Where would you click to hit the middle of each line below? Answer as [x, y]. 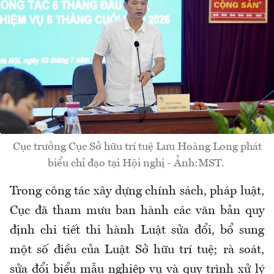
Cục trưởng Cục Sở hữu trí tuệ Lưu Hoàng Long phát [137, 146]
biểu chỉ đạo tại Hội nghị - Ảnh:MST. [137, 163]
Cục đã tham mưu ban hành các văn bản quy [137, 211]
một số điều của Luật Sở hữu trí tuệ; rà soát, [137, 250]
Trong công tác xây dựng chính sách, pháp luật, [137, 191]
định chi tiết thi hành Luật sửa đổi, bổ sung [137, 230]
